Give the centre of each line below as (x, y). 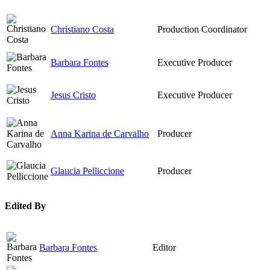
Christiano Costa (82, 29)
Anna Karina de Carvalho (100, 133)
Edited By (25, 206)
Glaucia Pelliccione (87, 171)
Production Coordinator (202, 29)
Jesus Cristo (73, 95)
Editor (164, 248)
